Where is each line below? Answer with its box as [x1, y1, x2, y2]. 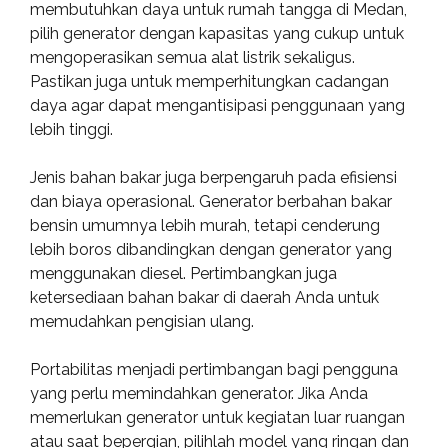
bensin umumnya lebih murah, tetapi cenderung [30, 216, 380, 235]
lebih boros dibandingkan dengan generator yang [30, 240, 392, 259]
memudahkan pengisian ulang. [30, 312, 254, 331]
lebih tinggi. [30, 120, 113, 139]
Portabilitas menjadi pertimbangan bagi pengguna [30, 360, 398, 379]
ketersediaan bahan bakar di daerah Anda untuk [30, 288, 379, 307]
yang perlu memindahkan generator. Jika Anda [30, 384, 368, 403]
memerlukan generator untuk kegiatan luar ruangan [30, 408, 405, 427]
